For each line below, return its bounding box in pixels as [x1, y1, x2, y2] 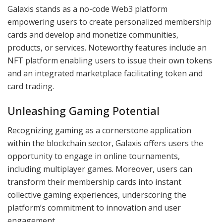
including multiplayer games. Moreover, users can [7, 163, 192, 174]
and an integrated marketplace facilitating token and [7, 68, 203, 79]
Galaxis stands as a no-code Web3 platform [7, 3, 167, 15]
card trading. [7, 81, 54, 92]
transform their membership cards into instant [7, 176, 181, 187]
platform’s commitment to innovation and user [7, 202, 181, 213]
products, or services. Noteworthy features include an [7, 42, 207, 54]
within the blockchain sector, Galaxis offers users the [7, 137, 203, 149]
